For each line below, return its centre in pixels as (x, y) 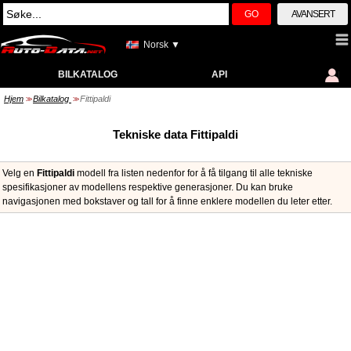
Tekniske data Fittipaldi (175, 134)
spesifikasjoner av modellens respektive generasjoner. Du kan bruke (148, 187)
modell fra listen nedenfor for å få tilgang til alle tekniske (194, 173)
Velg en (20, 173)
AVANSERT (313, 14)
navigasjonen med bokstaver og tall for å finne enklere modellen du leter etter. (167, 201)
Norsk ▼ (162, 45)
